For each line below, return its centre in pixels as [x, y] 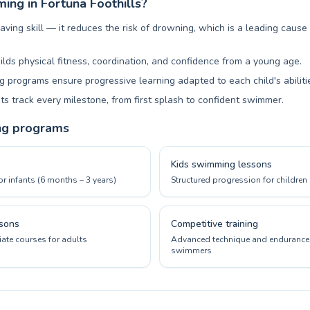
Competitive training [215, 224]
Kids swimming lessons [221, 164]
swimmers [191, 250]
